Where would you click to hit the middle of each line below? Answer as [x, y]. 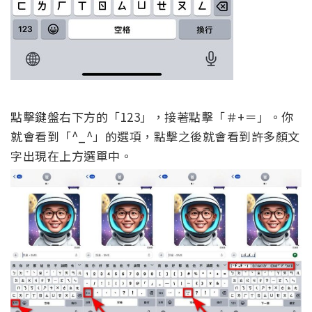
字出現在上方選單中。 [71, 155]
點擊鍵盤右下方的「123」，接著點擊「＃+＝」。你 [152, 116]
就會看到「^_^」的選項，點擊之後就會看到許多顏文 [155, 136]
